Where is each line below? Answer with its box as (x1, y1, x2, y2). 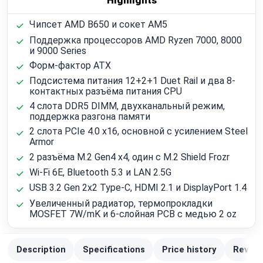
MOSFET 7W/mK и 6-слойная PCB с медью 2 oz (29, 208, 237, 220)
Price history (161, 244, 216, 255)
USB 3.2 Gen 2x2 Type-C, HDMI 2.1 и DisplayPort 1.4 (29, 182, 247, 194)
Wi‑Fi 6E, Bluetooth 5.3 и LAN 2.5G (29, 167, 171, 178)
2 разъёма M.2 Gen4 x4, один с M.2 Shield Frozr (29, 151, 230, 163)
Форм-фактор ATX (29, 59, 111, 71)
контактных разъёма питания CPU (29, 86, 182, 97)
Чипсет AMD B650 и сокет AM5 (29, 19, 167, 31)
